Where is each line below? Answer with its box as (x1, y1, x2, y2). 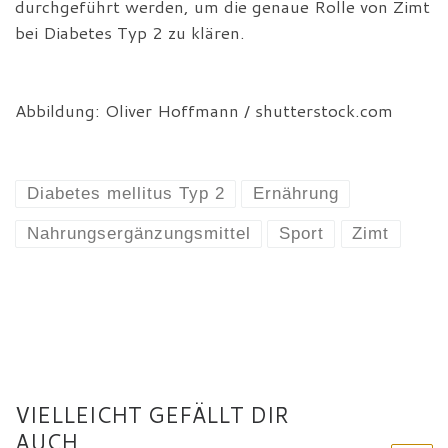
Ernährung (252, 184, 339, 204)
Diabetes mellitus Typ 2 (26, 184, 225, 204)
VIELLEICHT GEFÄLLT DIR (15, 398, 289, 430)
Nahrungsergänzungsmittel (26, 223, 251, 243)
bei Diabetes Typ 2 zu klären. (15, 21, 245, 45)
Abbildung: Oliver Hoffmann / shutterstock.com (15, 99, 393, 123)
